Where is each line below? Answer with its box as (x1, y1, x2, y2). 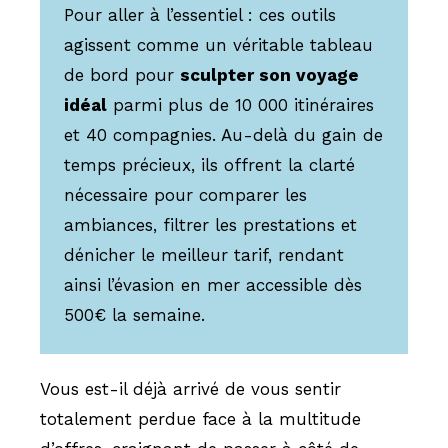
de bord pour (64, 65, 180, 85)
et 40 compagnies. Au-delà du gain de (64, 125, 383, 145)
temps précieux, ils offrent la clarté (64, 155, 355, 175)
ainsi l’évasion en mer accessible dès (64, 275, 362, 295)
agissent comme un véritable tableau (64, 35, 373, 55)
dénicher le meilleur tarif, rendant (64, 245, 344, 265)
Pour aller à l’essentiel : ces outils (64, 5, 336, 25)
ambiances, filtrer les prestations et (64, 215, 357, 235)
